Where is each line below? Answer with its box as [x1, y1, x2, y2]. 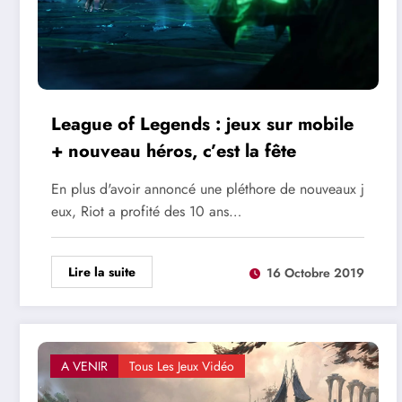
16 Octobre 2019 [267, 263, 364, 282]
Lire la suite [68, 263, 135, 282]
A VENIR [61, 357, 108, 376]
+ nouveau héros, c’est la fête [51, 138, 296, 165]
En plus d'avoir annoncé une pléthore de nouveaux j [51, 179, 364, 200]
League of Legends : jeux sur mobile [51, 111, 354, 138]
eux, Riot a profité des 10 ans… [51, 201, 241, 223]
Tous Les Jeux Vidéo [129, 357, 234, 376]
